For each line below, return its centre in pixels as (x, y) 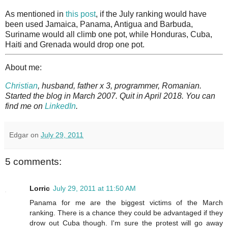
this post (81, 14)
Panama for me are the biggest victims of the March (126, 202)
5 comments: (33, 162)
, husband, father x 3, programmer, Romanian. (120, 86)
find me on (25, 106)
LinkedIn (60, 106)
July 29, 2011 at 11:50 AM (94, 188)
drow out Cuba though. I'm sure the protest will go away (126, 223)
